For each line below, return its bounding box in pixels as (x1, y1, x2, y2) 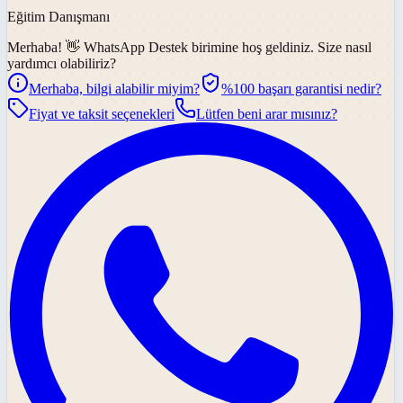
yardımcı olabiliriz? (7, 56, 116, 72)
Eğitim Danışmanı (7, 9, 110, 25)
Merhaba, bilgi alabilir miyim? (29, 81, 200, 97)
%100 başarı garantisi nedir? (221, 81, 381, 97)
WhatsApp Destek (84, 40, 188, 56)
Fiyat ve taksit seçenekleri (29, 106, 175, 122)
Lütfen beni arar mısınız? (196, 106, 337, 122)
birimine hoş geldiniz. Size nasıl (192, 40, 372, 56)
